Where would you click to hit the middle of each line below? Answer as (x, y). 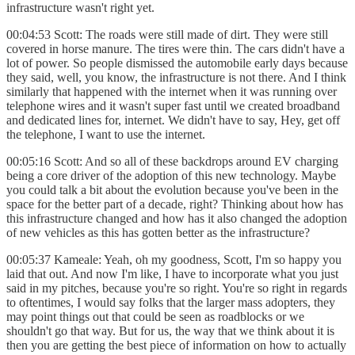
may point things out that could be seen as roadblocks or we (155, 316)
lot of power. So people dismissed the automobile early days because (177, 63)
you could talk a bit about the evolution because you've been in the (172, 189)
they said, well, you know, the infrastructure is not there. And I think (176, 77)
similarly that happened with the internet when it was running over (172, 91)
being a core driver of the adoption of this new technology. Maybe (171, 175)
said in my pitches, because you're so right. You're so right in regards (177, 288)
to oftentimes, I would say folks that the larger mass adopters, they (171, 302)
